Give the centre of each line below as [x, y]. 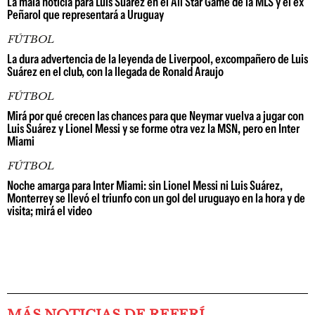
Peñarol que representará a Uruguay [85, 15]
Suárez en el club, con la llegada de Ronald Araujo [115, 72]
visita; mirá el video [50, 211]
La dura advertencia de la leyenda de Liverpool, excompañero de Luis [157, 59]
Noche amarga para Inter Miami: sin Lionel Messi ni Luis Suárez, [145, 186]
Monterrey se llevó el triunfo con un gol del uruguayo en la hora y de [156, 199]
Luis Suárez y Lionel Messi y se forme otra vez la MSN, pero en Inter [153, 129]
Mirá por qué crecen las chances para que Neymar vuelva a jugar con [155, 116]
